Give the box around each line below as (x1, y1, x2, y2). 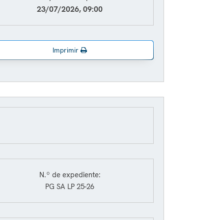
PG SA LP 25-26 (45, 182, 94, 192)
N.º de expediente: (39, 170, 101, 180)
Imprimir (53, 46, 81, 55)
